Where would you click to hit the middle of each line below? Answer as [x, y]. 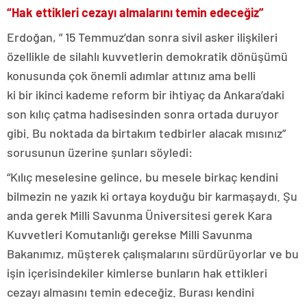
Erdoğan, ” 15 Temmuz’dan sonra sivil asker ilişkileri [142, 37]
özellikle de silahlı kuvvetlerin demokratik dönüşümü [147, 56]
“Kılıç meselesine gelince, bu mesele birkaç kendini [143, 176]
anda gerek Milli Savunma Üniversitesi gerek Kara [139, 215]
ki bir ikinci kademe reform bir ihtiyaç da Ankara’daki [146, 94]
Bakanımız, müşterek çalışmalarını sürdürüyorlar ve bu [153, 253]
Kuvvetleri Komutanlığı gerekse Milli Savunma [130, 234]
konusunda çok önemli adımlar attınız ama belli [131, 75]
